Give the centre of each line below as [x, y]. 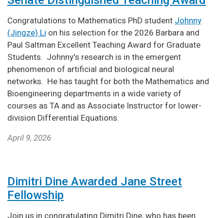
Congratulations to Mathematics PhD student [91, 20]
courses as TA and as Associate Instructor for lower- [104, 105]
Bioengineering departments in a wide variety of [94, 93]
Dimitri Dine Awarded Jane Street [95, 181]
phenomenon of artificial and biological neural [91, 69]
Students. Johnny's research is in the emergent [94, 57]
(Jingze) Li [27, 32]
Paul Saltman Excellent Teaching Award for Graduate [104, 45]
